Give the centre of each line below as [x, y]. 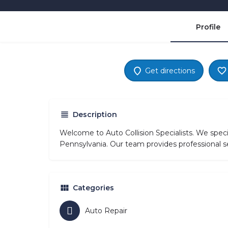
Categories [93, 188]
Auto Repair [106, 211]
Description [95, 115]
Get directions [170, 70]
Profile [208, 27]
